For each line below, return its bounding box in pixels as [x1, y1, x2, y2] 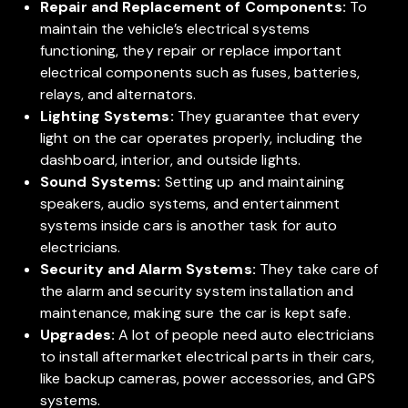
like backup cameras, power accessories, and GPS [40, 369, 375, 389]
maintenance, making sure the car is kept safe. [40, 303, 351, 323]
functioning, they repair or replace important [40, 41, 342, 61]
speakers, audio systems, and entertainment [40, 194, 341, 214]
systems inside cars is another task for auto [40, 216, 338, 236]
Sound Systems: [40, 172, 165, 192]
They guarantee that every [173, 107, 361, 127]
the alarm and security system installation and [40, 281, 353, 301]
